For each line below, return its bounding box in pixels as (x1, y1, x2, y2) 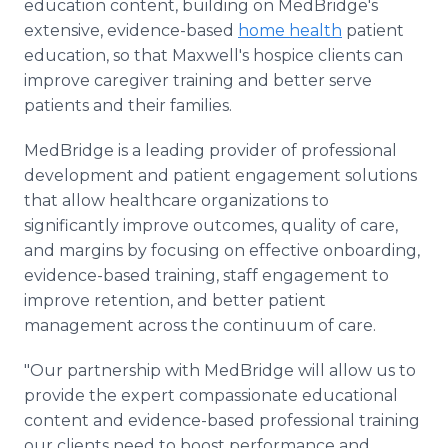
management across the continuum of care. (24, 316, 380, 335)
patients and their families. (24, 96, 232, 115)
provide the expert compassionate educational (24, 386, 398, 405)
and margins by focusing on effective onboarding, (24, 241, 420, 260)
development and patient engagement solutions (24, 166, 417, 185)
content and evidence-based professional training (24, 411, 420, 430)
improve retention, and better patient (24, 291, 326, 310)
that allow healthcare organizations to (24, 191, 329, 210)
